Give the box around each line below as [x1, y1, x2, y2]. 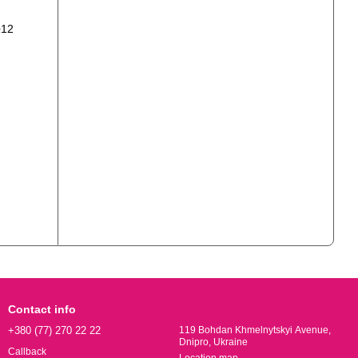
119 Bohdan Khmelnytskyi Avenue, [179, 324, 331, 336]
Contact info [8, 303, 76, 316]
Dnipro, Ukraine [179, 336, 248, 348]
